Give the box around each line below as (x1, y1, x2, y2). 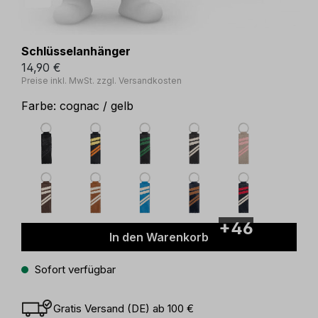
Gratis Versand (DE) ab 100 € (53, 302, 194, 316)
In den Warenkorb (109, 230, 209, 245)
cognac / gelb (60, 99, 133, 114)
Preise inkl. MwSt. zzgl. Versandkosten (21, 75, 182, 87)
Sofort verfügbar (32, 263, 116, 277)
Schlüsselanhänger (21, 44, 131, 58)
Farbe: (21, 99, 60, 114)
